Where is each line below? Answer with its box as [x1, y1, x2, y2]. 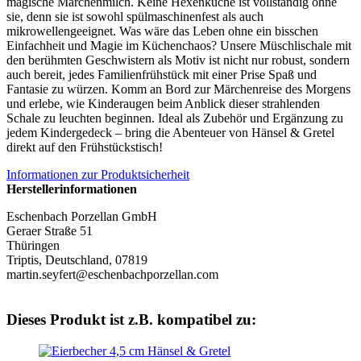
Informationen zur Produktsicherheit [6, 167, 189, 181]
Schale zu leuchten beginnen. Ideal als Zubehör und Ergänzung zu [6, 110, 343, 125]
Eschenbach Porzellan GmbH [6, 209, 157, 223]
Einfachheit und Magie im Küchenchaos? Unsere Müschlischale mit [6, 38, 351, 52]
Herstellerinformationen [6, 181, 137, 196]
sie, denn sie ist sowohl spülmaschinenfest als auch [6, 9, 263, 23]
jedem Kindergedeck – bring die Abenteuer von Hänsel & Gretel [6, 125, 334, 139]
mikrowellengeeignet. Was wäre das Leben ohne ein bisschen [6, 23, 318, 38]
